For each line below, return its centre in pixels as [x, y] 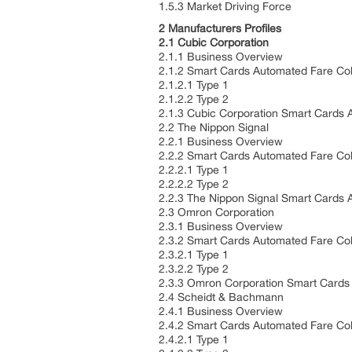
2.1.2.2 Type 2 [195, 99]
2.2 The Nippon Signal [215, 127]
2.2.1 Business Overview [222, 141]
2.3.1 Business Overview [222, 226]
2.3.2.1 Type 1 [195, 255]
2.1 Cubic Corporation [215, 42]
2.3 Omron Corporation [218, 212]
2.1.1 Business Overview [222, 57]
